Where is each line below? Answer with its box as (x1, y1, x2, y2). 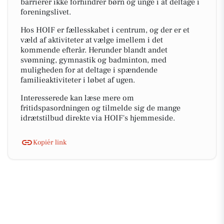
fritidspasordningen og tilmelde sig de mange (20, 103, 180, 113)
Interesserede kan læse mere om (20, 93, 134, 103)
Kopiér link (33, 137, 66, 147)
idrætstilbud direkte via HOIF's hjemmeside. (20, 113, 175, 123)
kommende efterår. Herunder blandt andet (20, 45, 167, 55)
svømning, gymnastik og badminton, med (20, 55, 166, 65)
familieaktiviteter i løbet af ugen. (20, 75, 135, 85)
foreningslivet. (20, 7, 71, 17)
